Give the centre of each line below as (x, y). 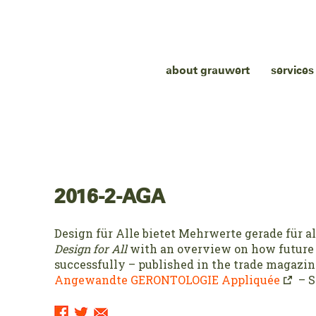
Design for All (91, 249)
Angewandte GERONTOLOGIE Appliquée (168, 280)
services (292, 71)
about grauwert (208, 71)
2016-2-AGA (110, 197)
